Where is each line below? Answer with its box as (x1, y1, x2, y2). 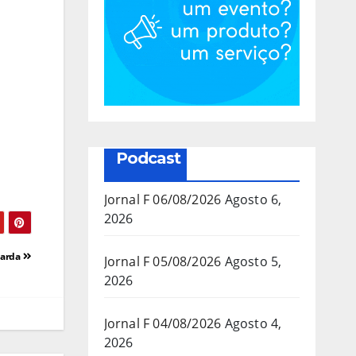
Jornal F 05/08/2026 (103, 252, 222, 270)
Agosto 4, (224, 314, 282, 332)
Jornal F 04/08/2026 (103, 314, 222, 332)
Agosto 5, (224, 252, 282, 270)
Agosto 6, (224, 190, 282, 208)
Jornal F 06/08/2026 (103, 190, 222, 208)
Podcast (115, 148, 180, 168)
